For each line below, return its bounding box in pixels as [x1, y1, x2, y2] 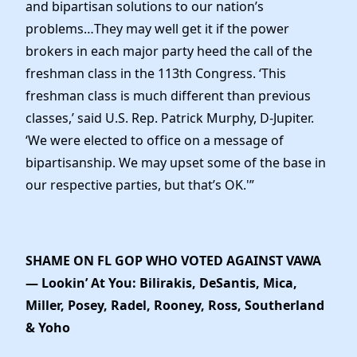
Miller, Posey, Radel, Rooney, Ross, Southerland [25, 296, 324, 314]
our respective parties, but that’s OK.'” [25, 176, 254, 194]
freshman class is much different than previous [25, 87, 311, 105]
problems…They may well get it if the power [25, 20, 289, 38]
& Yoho [25, 318, 70, 336]
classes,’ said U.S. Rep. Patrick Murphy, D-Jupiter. [25, 109, 314, 127]
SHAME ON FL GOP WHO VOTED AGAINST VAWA [25, 251, 321, 269]
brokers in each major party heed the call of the [25, 42, 312, 61]
